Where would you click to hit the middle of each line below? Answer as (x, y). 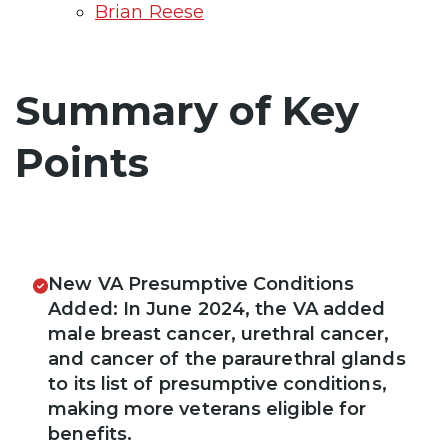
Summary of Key (187, 110)
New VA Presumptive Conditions (201, 284)
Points (82, 162)
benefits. (90, 434)
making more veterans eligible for (207, 409)
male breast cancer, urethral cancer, (219, 334)
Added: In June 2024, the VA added (217, 309)
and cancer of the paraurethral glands (227, 359)
